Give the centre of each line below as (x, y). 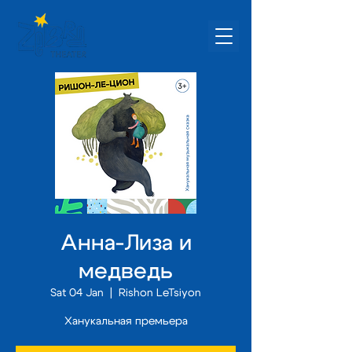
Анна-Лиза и (126, 244)
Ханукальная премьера (126, 321)
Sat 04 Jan (77, 293)
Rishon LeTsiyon (160, 293)
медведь (126, 272)
